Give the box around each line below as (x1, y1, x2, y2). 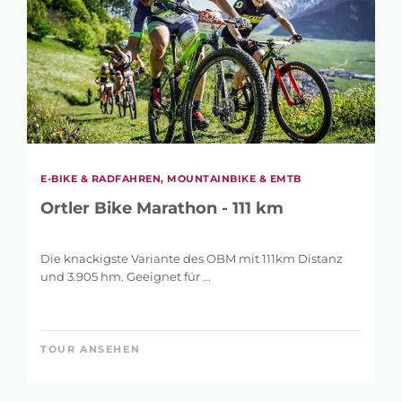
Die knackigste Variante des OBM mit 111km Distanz (40, 251, 343, 267)
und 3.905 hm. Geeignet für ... (40, 269, 211, 284)
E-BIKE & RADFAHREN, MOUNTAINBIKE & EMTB (40, 172, 301, 186)
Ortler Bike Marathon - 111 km (40, 198, 284, 219)
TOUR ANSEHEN (40, 343, 141, 356)
